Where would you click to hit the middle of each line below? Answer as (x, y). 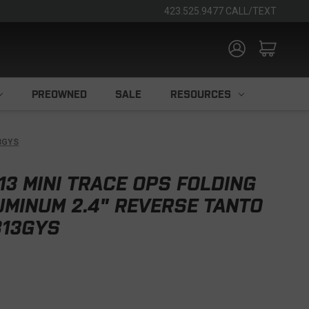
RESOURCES (200, 94)
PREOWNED (59, 94)
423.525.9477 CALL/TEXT (220, 11)
